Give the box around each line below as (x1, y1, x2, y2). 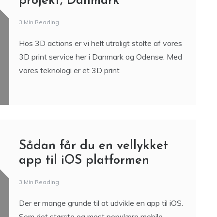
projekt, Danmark (18, 69, 120, 83)
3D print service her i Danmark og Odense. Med (18, 127, 182, 137)
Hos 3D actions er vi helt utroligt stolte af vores (18, 113, 182, 124)
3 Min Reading (18, 93, 59, 101)
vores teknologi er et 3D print (18, 140, 120, 151)
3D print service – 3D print (18, 55, 173, 68)
